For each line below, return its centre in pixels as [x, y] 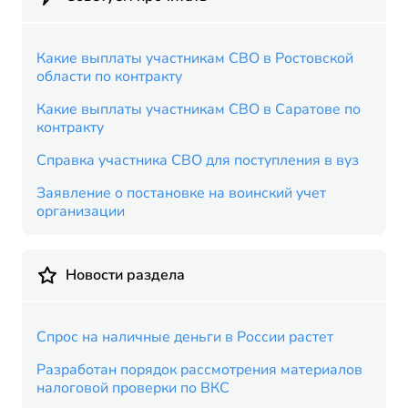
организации [81, 211]
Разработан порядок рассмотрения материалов [199, 370]
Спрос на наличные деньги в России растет [185, 337]
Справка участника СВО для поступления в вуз [198, 160]
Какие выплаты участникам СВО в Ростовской [195, 58]
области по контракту [109, 76]
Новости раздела [125, 275]
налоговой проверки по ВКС [133, 388]
